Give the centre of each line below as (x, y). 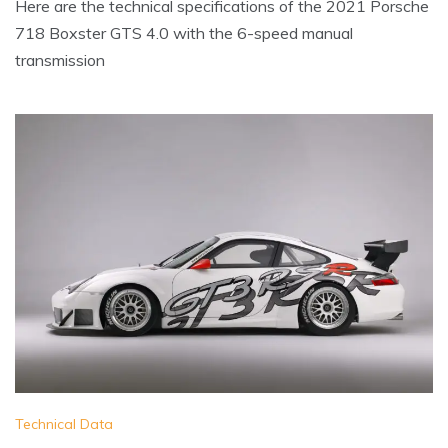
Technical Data (64, 424)
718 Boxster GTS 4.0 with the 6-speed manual (184, 33)
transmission (60, 60)
